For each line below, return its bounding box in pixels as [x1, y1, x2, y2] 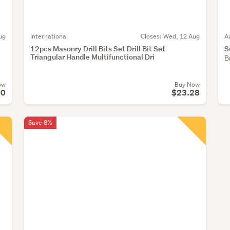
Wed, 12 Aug [163, 32, 200, 41]
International [30, 32, 68, 41]
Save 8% [28, 118, 52, 127]
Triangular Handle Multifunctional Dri [30, 52, 155, 62]
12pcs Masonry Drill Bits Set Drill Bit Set [30, 44, 165, 54]
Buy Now [174, 80, 200, 89]
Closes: [140, 32, 163, 41]
